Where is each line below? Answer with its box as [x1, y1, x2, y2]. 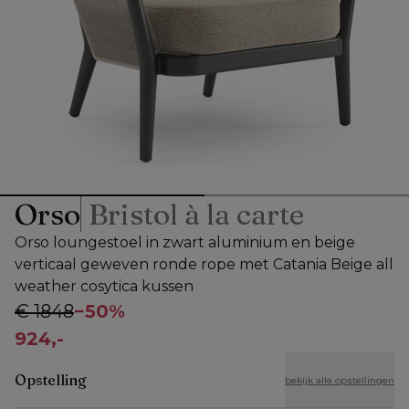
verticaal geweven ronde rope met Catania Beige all [15, 256, 393, 274]
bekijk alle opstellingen [285, 373, 394, 386]
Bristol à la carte [89, 196, 304, 233]
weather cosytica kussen [15, 278, 194, 296]
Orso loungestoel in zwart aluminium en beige [15, 234, 355, 252]
